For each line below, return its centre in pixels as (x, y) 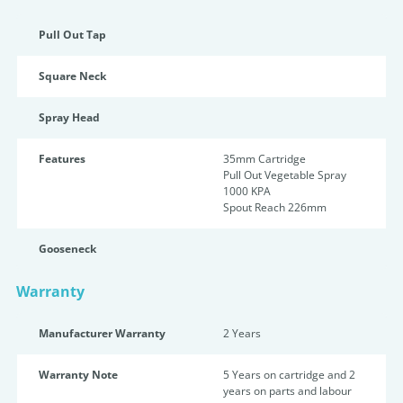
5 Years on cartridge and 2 (289, 375)
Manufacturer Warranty (102, 333)
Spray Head (69, 117)
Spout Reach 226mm (275, 207)
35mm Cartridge (264, 159)
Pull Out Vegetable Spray (285, 175)
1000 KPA (247, 191)
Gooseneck (67, 249)
